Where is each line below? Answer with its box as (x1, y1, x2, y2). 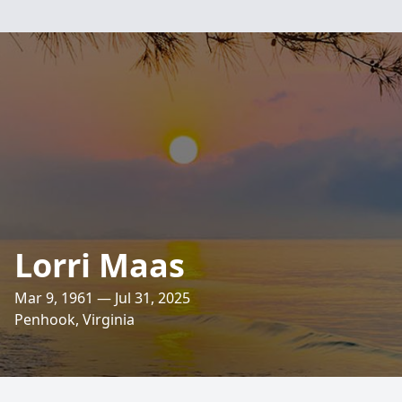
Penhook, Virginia (14, 310, 135, 329)
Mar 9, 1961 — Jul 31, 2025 (14, 288, 190, 308)
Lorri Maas (14, 243, 185, 287)
